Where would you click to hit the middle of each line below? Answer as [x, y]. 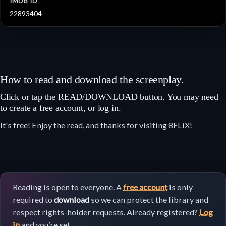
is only [180, 187]
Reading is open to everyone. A [68, 187]
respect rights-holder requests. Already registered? [106, 212]
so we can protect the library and [149, 200]
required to [33, 200]
